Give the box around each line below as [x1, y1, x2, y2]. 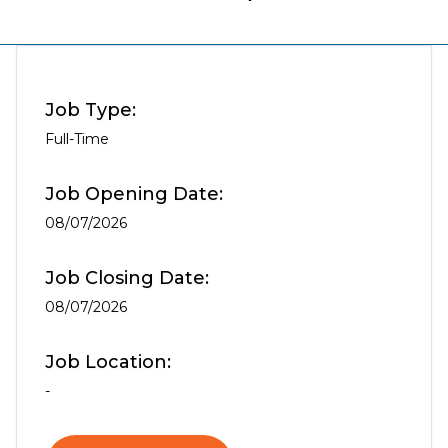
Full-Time [45, 130, 109, 148]
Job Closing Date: [45, 267, 209, 289]
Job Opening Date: [45, 183, 223, 205]
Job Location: [45, 351, 171, 373]
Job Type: [45, 99, 136, 121]
